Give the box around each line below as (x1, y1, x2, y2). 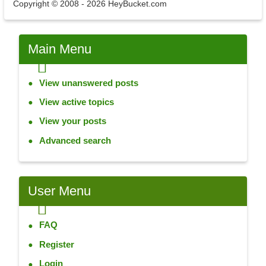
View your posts (39, 116, 106, 126)
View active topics (39, 97, 114, 107)
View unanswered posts (39, 77, 138, 88)
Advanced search (39, 135, 111, 145)
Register (39, 239, 74, 249)
